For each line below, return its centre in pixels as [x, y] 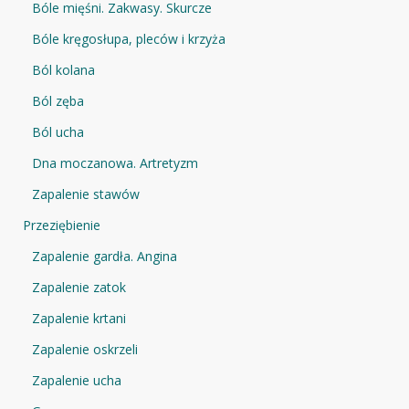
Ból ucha [58, 131]
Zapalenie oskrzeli [85, 349]
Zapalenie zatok [79, 287]
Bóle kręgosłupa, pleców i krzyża [129, 38]
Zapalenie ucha [77, 380]
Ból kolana [63, 69]
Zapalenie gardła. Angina [105, 256]
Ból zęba [58, 100]
